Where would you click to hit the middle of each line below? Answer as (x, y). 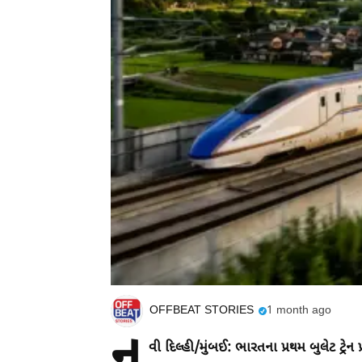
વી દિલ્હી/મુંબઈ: (190, 348)
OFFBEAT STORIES (202, 310)
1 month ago (299, 310)
